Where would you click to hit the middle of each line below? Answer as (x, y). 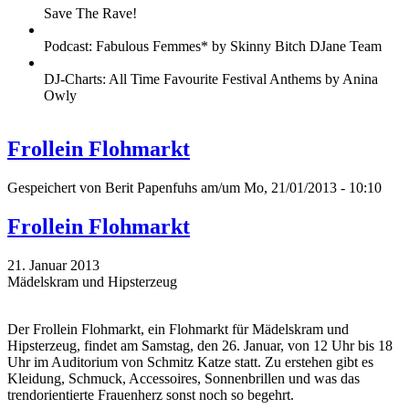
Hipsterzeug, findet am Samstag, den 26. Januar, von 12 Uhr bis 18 (200, 345)
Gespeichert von (56, 188)
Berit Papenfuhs (151, 188)
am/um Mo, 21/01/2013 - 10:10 (289, 188)
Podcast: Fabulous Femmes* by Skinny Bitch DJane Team (213, 47)
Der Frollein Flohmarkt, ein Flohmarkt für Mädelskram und (178, 329)
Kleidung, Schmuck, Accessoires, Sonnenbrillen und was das (184, 378)
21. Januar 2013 (53, 265)
